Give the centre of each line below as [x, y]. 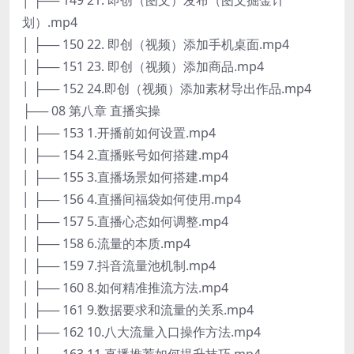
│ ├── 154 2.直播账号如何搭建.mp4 [125, 154]
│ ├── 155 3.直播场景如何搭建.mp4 [125, 177]
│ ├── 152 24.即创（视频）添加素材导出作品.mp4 [167, 88]
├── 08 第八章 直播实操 [91, 110]
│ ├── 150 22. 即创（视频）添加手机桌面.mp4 [156, 44]
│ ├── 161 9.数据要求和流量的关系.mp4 [138, 309]
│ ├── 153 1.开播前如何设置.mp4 [119, 132]
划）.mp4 [50, 22]
